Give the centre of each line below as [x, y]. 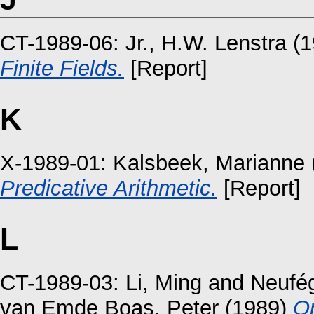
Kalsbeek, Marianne [209, 163]
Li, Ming [164, 283]
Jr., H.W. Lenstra [206, 43]
